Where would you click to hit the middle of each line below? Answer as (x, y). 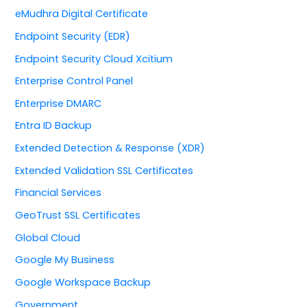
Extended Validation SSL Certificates (105, 170)
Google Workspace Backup (83, 282)
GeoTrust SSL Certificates (78, 216)
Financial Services (59, 193)
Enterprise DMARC (59, 103)
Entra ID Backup (54, 126)
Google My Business (65, 260)
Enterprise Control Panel (74, 81)
